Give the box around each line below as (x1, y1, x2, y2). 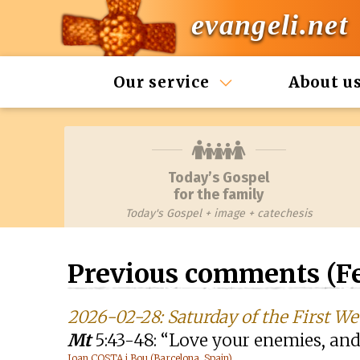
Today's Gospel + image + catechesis (125, 207, 313, 220)
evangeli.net (191, 9, 348, 42)
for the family (174, 186, 264, 203)
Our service (113, 72, 210, 92)
